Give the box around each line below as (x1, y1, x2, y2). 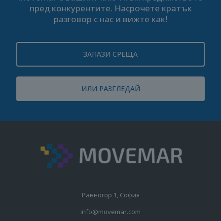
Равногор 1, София (81, 190, 140, 199)
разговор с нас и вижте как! (54, 13, 167, 25)
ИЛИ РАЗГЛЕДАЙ (81, 83, 140, 93)
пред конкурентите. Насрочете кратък (29, 2, 192, 14)
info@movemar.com (80, 207, 141, 216)
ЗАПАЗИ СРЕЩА (83, 49, 138, 59)
